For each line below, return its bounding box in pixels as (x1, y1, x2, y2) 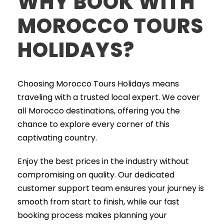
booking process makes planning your (17, 209, 167, 221)
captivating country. (17, 132, 97, 143)
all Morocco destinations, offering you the (17, 105, 180, 116)
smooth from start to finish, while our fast (17, 196, 179, 207)
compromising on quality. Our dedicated (17, 169, 174, 180)
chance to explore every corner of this (17, 118, 169, 130)
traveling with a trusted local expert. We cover (17, 91, 200, 103)
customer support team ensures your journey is (17, 182, 204, 194)
